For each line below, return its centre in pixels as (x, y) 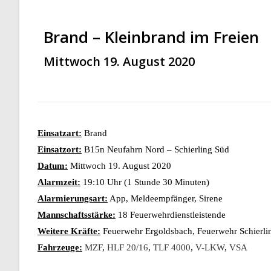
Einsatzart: (60, 133)
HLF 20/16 (128, 248)
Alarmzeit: (59, 182)
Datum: (53, 166)
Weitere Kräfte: (69, 231)
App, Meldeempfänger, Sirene (165, 199)
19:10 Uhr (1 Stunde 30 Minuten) (145, 182)
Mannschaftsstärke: (77, 215)
